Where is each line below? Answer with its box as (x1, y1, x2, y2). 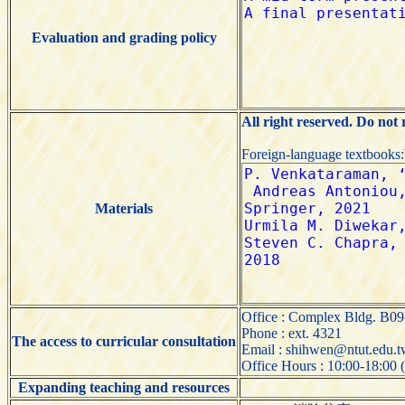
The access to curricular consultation (12, 333, 236, 349)
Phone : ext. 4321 (241, 325, 342, 341)
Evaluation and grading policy (31, 29, 217, 45)
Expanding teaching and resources (18, 379, 230, 395)
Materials (95, 200, 153, 216)
